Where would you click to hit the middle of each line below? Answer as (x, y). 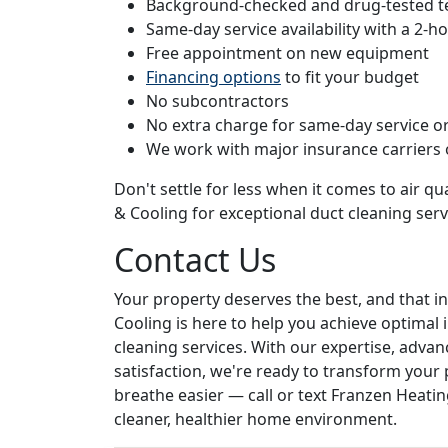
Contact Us (195, 259)
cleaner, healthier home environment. (255, 418)
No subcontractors (217, 100)
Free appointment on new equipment (287, 52)
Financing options (213, 76)
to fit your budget (350, 76)
